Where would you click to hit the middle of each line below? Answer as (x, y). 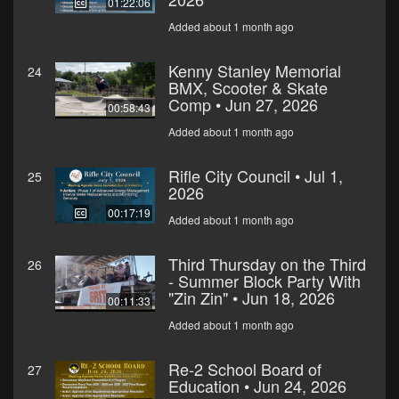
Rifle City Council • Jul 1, (256, 176)
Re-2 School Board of (245, 369)
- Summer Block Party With (265, 281)
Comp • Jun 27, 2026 (243, 105)
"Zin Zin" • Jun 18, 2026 (252, 298)
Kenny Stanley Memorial (255, 71)
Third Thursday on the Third (267, 264)
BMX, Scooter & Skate (248, 88)
